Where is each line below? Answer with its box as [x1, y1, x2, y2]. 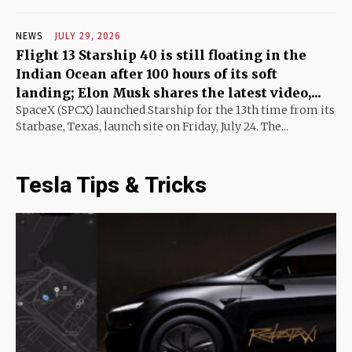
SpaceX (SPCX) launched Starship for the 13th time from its [16, 103, 335, 118]
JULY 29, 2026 [54, 31, 121, 42]
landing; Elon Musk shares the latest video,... [16, 85, 321, 101]
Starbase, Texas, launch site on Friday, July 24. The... [16, 119, 288, 134]
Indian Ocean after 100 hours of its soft [16, 66, 277, 82]
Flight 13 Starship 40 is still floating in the [16, 47, 306, 64]
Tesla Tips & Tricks [16, 172, 207, 199]
